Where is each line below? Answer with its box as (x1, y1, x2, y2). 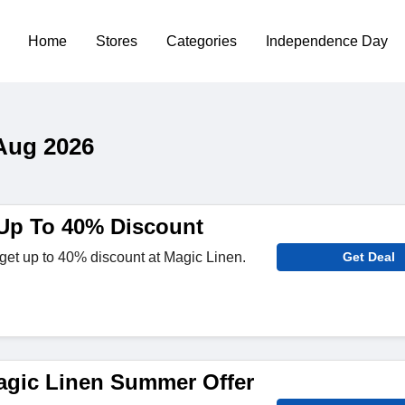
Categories (166, 33, 238, 49)
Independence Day (266, 33, 389, 49)
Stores (96, 33, 138, 49)
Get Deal (343, 250, 396, 264)
